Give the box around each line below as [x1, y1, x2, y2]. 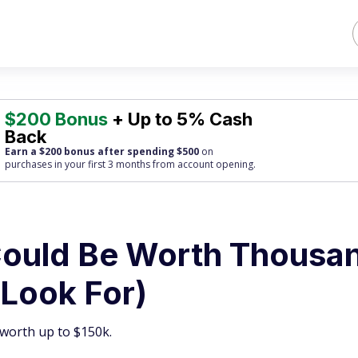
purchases [5, 157, 53, 171]
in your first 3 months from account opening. [52, 157, 257, 171]
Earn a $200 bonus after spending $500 [5, 145, 200, 158]
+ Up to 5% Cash [108, 109, 253, 129]
